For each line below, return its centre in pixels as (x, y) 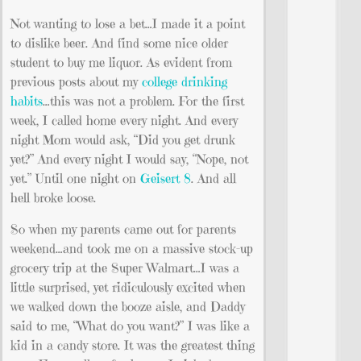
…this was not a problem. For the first (143, 101)
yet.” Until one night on (75, 178)
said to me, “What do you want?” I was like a (130, 325)
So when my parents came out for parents (123, 228)
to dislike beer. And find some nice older (119, 43)
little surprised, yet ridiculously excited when (128, 286)
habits (27, 101)
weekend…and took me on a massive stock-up (132, 248)
